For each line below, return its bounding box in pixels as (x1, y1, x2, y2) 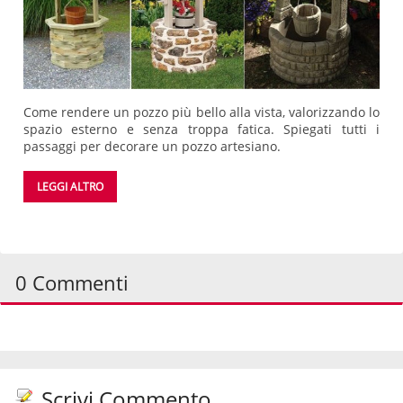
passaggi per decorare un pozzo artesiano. (23, 137, 281, 155)
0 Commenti (15, 268, 129, 296)
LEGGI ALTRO (37, 178, 103, 194)
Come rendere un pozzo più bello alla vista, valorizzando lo (23, 103, 380, 121)
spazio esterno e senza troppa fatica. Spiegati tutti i (23, 120, 380, 138)
